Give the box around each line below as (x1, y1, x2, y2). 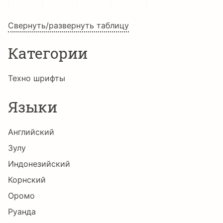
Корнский (8, 175, 46, 185)
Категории (8, 43, 88, 63)
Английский (8, 127, 54, 137)
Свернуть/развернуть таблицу (8, 20, 129, 30)
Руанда (8, 207, 36, 217)
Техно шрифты (8, 73, 65, 83)
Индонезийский (8, 159, 70, 169)
